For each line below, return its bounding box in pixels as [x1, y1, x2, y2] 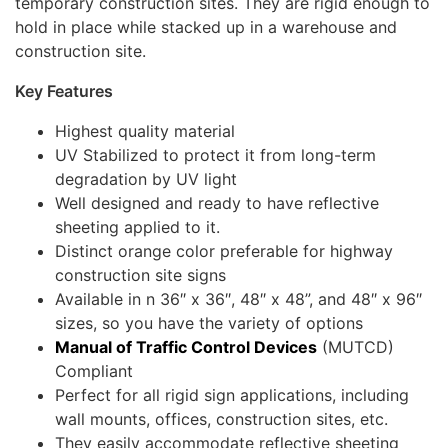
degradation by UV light [55, 169, 237, 190]
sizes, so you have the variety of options [55, 313, 363, 334]
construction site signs [55, 265, 226, 286]
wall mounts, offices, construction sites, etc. [55, 409, 388, 430]
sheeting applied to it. [55, 217, 220, 238]
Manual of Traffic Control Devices [55, 337, 317, 358]
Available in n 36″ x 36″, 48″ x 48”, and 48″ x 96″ [55, 289, 422, 310]
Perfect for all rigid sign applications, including [55, 385, 409, 406]
